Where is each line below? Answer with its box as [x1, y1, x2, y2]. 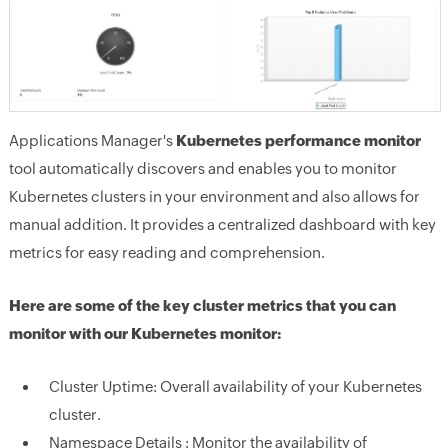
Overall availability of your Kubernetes [159, 378, 422, 395]
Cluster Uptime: [48, 378, 160, 395]
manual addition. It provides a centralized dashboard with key [8, 216, 436, 233]
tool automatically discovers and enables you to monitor [8, 160, 397, 177]
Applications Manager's [8, 132, 176, 149]
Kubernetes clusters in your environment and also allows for [8, 188, 420, 205]
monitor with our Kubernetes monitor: [8, 325, 281, 342]
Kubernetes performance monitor [175, 132, 421, 149]
